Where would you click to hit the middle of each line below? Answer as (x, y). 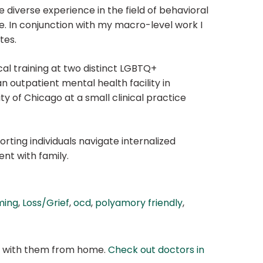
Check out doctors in (156, 250)
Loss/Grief (46, 203)
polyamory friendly (139, 203)
